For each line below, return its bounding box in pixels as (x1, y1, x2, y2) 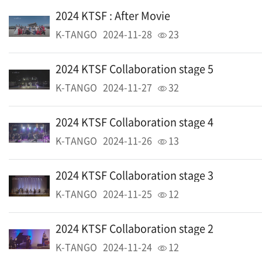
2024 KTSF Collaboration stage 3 (56, 167, 213, 183)
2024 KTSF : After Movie (56, 8, 170, 23)
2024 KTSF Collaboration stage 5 (56, 61, 213, 77)
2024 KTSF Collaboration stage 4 (56, 114, 213, 130)
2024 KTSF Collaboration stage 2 (56, 220, 213, 236)
